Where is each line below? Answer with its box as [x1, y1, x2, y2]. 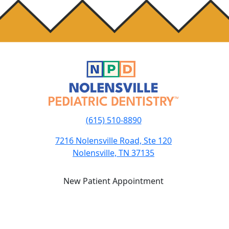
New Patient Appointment [63, 175, 164, 187]
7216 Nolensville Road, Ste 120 [55, 135, 172, 146]
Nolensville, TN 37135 [73, 147, 154, 158]
